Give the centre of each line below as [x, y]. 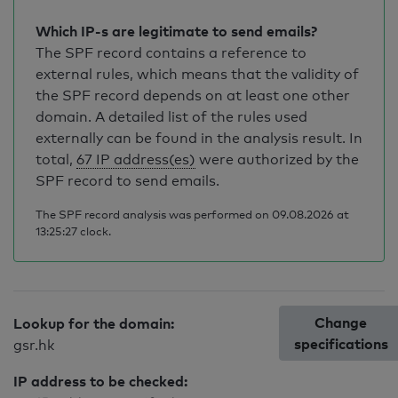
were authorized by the [277, 159]
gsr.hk [34, 345]
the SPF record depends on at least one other [193, 96]
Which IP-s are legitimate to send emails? [176, 31]
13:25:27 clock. [73, 231]
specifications [341, 344]
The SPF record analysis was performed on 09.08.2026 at [192, 214]
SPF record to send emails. [127, 181]
